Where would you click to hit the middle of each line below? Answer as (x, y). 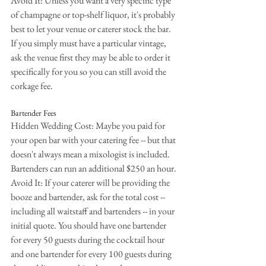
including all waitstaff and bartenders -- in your (94, 211)
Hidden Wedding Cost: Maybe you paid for (89, 125)
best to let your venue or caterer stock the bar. (92, 28)
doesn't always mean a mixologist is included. (91, 154)
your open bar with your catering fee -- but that (94, 140)
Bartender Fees (34, 113)
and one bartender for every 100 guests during (92, 254)
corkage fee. (32, 85)
